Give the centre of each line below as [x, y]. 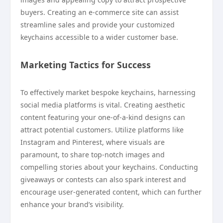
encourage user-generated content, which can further [111, 192]
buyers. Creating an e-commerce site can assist [100, 12]
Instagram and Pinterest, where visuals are [93, 142]
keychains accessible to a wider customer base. [99, 37]
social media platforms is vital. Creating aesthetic [103, 105]
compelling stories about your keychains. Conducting [109, 167]
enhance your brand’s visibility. [72, 204]
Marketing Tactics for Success [86, 65]
